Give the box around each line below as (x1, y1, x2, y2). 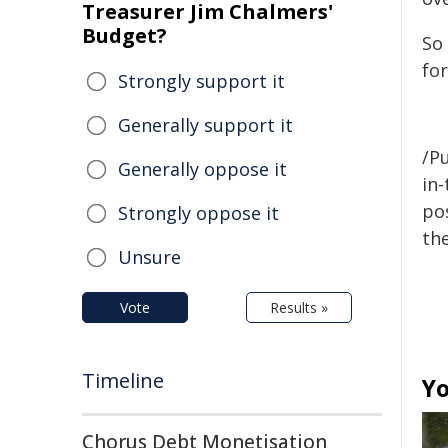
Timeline (82, 367, 164, 394)
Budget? (82, 22, 167, 49)
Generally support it (118, 113, 293, 137)
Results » (270, 298, 328, 317)
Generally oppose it (118, 157, 287, 181)
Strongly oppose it (118, 201, 279, 225)
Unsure (118, 245, 181, 269)
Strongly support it (118, 69, 285, 93)
